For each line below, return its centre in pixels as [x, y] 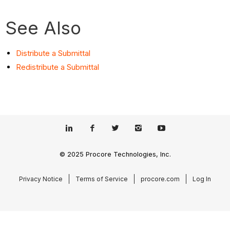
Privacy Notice [41, 179]
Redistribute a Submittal [58, 67]
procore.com [160, 179]
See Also [43, 27]
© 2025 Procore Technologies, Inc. [115, 155]
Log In [202, 179]
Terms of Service [102, 179]
